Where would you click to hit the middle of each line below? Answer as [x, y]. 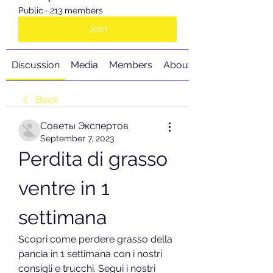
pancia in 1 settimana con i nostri [90, 254]
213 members [76, 10]
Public [31, 10]
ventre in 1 [64, 188]
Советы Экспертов [84, 126]
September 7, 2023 [77, 138]
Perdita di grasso [93, 159]
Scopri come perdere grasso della [95, 239]
